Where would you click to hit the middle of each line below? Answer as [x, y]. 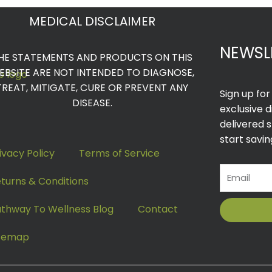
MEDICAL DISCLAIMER [92, 22]
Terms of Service [119, 154]
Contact [158, 209]
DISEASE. [92, 103]
